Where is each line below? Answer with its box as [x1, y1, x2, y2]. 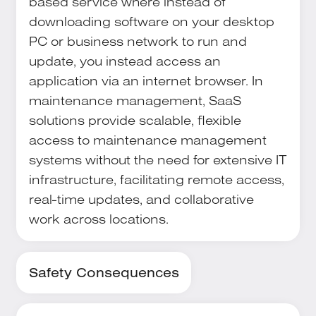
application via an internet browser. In [28, 72, 263, 90]
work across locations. [28, 210, 169, 228]
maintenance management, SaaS [28, 92, 241, 109]
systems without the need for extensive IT [28, 151, 287, 169]
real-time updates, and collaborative [28, 190, 254, 208]
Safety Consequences [28, 264, 179, 281]
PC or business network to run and [28, 32, 247, 50]
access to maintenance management [28, 131, 267, 149]
